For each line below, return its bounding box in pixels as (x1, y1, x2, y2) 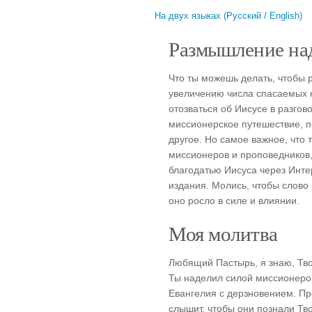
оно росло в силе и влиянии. (169, 195, 299, 206)
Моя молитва (169, 220, 278, 247)
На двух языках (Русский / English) (155, 10, 302, 21)
